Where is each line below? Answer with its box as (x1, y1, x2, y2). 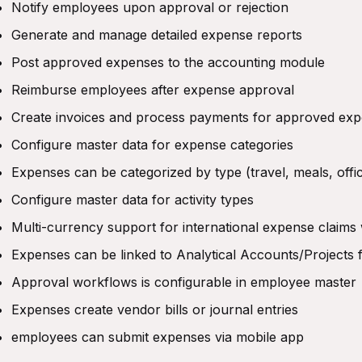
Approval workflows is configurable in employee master (11, 274, 356, 290)
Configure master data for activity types (11, 192, 254, 208)
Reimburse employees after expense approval (11, 82, 294, 98)
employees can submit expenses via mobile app (11, 329, 304, 345)
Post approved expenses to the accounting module (11, 54, 325, 70)
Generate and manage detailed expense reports (11, 27, 302, 43)
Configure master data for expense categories (11, 137, 293, 153)
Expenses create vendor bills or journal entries (11, 301, 298, 318)
